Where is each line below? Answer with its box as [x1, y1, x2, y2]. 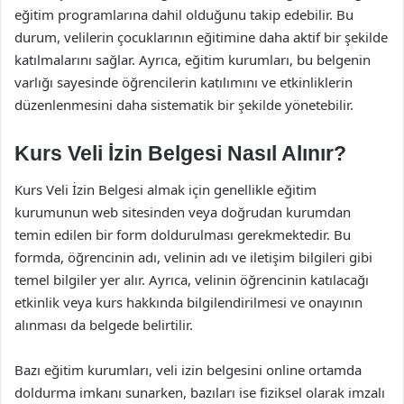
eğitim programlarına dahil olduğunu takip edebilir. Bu [14, 5, 353, 23]
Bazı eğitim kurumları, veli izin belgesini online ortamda [14, 360, 362, 379]
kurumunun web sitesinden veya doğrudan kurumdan [14, 202, 351, 221]
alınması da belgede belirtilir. [14, 315, 193, 334]
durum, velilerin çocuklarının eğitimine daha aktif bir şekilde [14, 28, 388, 46]
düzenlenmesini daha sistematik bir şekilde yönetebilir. [14, 96, 353, 114]
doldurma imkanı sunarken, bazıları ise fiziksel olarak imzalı [14, 382, 385, 401]
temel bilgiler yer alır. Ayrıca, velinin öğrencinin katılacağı [14, 270, 369, 289]
